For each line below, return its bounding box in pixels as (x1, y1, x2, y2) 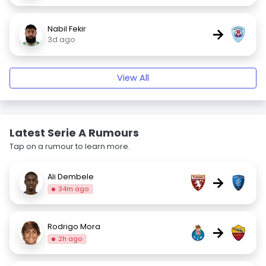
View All (117, 72, 149, 84)
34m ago (58, 184, 90, 194)
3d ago (47, 34, 75, 45)
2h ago (58, 234, 83, 243)
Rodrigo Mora (47, 221, 100, 232)
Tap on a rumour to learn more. (9, 141, 130, 151)
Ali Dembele (47, 171, 94, 182)
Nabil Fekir (47, 24, 86, 34)
